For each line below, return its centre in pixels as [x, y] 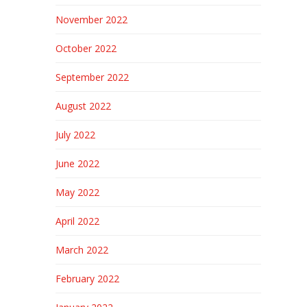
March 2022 [82, 250]
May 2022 [77, 192]
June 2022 [77, 163]
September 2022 [92, 77]
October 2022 [86, 48]
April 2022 [77, 221]
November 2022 [91, 20]
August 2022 [83, 106]
